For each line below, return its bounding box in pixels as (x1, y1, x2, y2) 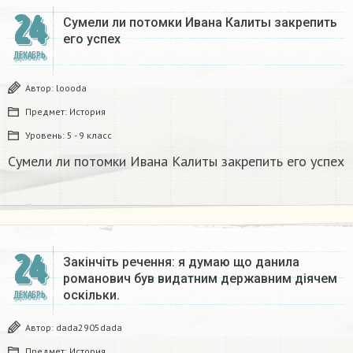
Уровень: (25, 129, 67, 142)
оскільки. (63, 288, 120, 303)
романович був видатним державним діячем (63, 271, 337, 287)
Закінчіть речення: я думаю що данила (63, 255, 299, 270)
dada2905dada (56, 321, 122, 334)
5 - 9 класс (67, 129, 112, 142)
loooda (56, 82, 87, 95)
